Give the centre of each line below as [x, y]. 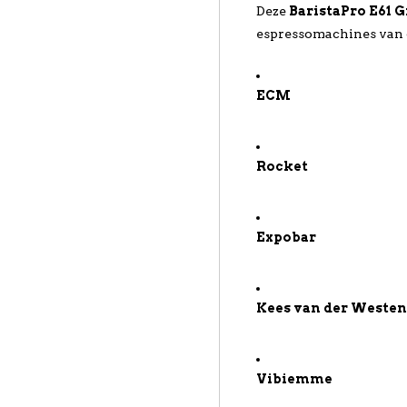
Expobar [287, 237]
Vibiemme [295, 379]
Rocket [283, 166]
